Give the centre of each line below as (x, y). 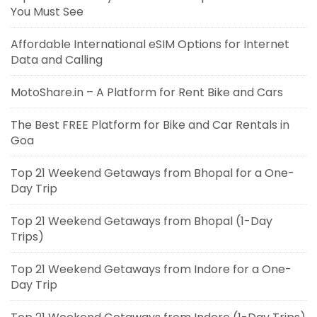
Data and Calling (57, 59)
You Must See (47, 11)
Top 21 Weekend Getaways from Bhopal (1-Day (142, 221)
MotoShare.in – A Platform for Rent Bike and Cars (147, 92)
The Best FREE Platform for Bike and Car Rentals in (150, 125)
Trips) (27, 236)
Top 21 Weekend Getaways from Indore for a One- (151, 269)
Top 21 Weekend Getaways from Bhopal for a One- (152, 173)
